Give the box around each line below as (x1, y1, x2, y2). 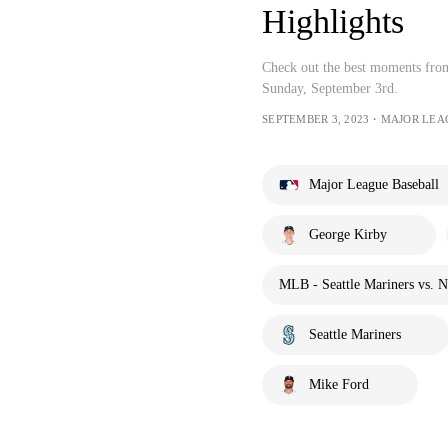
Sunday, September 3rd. (262, 80, 398, 96)
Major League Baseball (309, 176, 439, 192)
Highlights (262, 2, 404, 40)
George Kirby (309, 226, 387, 242)
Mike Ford (309, 376, 369, 392)
